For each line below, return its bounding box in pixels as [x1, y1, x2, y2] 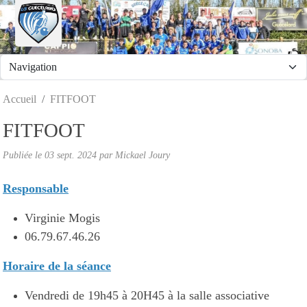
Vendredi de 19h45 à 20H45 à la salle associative [25, 288, 269, 302]
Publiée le [3, 149, 45, 160]
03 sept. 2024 [45, 149, 97, 160]
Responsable [3, 181, 69, 195]
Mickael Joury [115, 149, 170, 160]
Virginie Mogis [25, 210, 100, 225]
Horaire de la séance [3, 258, 111, 273]
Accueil [3, 93, 36, 105]
